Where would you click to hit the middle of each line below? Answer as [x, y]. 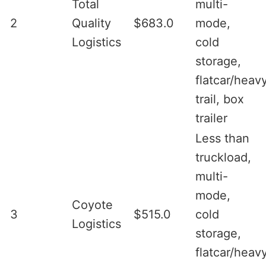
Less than [222, 138]
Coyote [92, 205]
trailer [211, 118]
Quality [91, 23]
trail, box [220, 99]
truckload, [223, 157]
